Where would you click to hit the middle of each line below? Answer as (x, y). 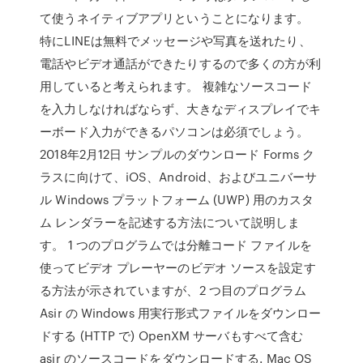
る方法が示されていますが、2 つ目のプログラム (175, 290)
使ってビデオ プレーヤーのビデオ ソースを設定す (178, 267)
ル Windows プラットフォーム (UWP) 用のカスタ (177, 199)
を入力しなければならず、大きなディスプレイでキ (181, 109)
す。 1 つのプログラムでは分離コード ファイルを (176, 245)
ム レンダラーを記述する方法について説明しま (170, 222)
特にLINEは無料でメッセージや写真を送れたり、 (175, 41)
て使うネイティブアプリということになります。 (175, 18)
